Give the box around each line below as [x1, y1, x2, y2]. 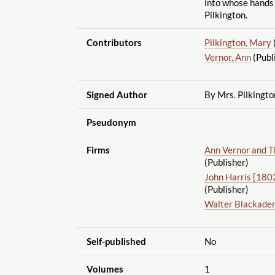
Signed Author [86, 88, 147, 100]
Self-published [86, 235, 146, 247]
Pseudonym [86, 116, 136, 128]
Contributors [86, 36, 142, 48]
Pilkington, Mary [204, 36, 271, 48]
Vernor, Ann [204, 51, 251, 63]
